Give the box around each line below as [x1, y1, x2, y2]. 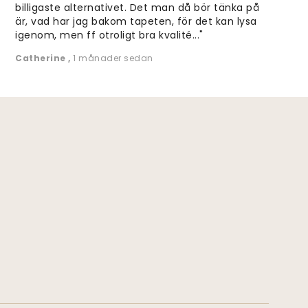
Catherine [15, 52, 69, 65]
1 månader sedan [73, 52, 153, 65]
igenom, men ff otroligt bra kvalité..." [15, 28, 203, 43]
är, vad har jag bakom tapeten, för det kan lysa [15, 14, 257, 29]
